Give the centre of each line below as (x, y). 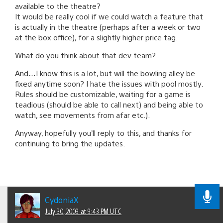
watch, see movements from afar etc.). (82, 114)
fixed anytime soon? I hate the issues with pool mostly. (109, 83)
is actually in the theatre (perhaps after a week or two (108, 26)
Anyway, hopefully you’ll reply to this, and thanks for (103, 132)
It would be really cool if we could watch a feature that (109, 16)
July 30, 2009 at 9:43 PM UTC (83, 211)
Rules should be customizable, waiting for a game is (103, 94)
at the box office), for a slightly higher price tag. (96, 37)
